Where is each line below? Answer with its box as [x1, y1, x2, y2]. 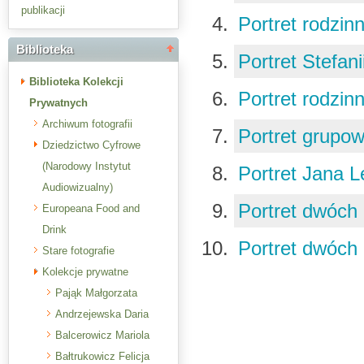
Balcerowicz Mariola [55, 329, 149, 341]
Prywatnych [29, 97, 88, 109]
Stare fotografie [42, 245, 115, 257]
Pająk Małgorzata [55, 287, 137, 299]
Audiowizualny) [42, 181, 113, 193]
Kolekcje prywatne [42, 266, 128, 278]
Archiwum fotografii [42, 118, 132, 130]
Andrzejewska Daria [55, 308, 149, 320]
